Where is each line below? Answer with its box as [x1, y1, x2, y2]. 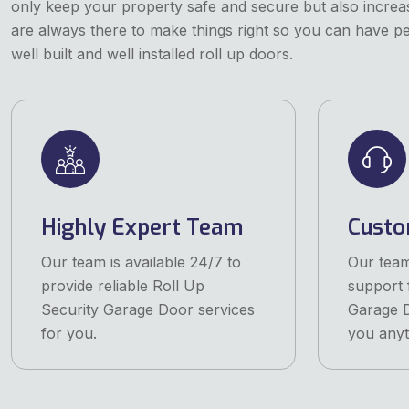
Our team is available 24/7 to [41, 253, 241, 272]
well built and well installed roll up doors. [11, 44, 293, 63]
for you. [41, 324, 97, 343]
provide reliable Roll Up [41, 277, 204, 296]
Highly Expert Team [41, 213, 243, 243]
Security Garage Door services [41, 300, 255, 320]
